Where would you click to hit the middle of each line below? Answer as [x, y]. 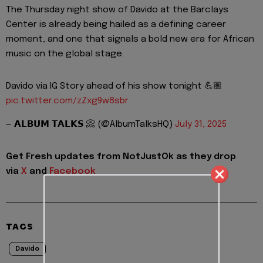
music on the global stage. [65, 54]
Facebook [73, 172]
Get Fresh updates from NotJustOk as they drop [121, 157]
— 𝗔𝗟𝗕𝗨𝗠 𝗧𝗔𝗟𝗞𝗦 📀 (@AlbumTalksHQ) [90, 125]
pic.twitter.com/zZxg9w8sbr [67, 101]
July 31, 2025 [201, 125]
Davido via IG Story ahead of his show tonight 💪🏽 [114, 86]
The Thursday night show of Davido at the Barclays [117, 10]
